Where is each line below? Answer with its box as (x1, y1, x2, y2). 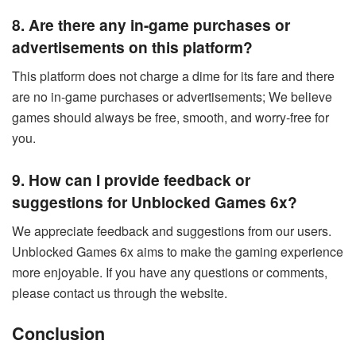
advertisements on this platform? (12, 36, 253, 59)
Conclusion (12, 320, 105, 346)
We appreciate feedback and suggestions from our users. (12, 222, 331, 241)
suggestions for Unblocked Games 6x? (12, 191, 297, 214)
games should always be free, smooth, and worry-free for (12, 107, 329, 126)
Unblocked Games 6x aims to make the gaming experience (12, 242, 343, 261)
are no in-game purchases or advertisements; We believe (12, 87, 332, 106)
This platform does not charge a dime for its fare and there (12, 66, 335, 85)
